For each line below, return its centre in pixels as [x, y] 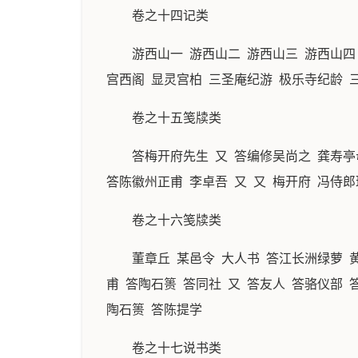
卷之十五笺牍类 [177, 118]
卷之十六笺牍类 [177, 220]
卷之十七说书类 [177, 348]
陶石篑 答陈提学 [154, 310]
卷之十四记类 [170, 16]
